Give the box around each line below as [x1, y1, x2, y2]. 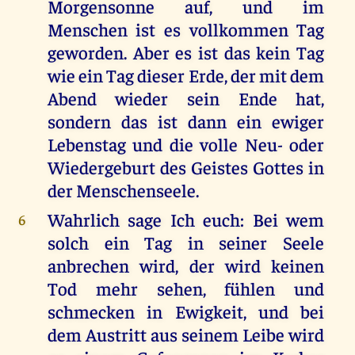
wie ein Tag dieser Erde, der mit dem [47, 63, 325, 87]
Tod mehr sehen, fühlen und [47, 277, 325, 300]
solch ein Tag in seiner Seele [47, 231, 325, 254]
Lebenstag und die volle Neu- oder [47, 132, 325, 156]
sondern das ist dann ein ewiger [47, 109, 325, 133]
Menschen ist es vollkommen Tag [47, 17, 325, 41]
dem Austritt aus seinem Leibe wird [47, 323, 325, 346]
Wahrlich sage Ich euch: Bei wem [47, 208, 325, 231]
